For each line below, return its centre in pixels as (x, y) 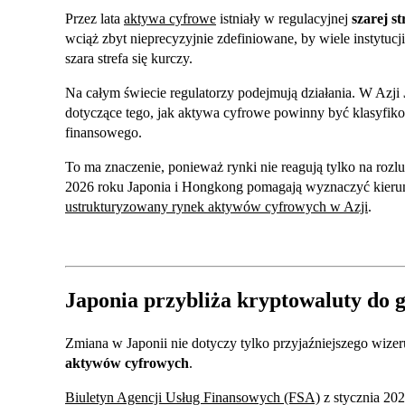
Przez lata (94, 19)
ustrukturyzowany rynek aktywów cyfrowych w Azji (217, 207)
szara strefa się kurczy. (129, 59)
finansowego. (104, 133)
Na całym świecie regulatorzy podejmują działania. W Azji (234, 93)
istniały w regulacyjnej (284, 19)
